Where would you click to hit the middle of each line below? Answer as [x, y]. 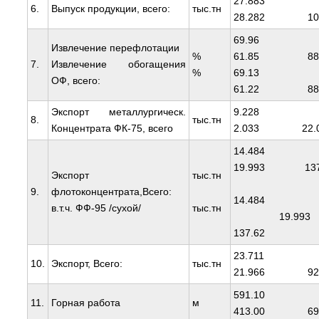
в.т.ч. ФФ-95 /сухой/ [96, 208]
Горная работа [85, 303]
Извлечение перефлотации [115, 48]
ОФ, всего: [75, 81]
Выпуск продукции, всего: [110, 9]
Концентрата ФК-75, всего [112, 129]
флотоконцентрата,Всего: [111, 192]
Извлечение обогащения [118, 64]
